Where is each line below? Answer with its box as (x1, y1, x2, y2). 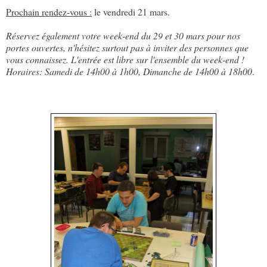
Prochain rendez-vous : (6, 5, 92, 18)
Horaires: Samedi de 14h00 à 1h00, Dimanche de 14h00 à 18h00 (6, 65, 252, 78)
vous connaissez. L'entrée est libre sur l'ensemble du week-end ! (6, 53, 244, 66)
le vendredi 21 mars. (92, 5, 170, 18)
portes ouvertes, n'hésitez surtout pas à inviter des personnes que (6, 41, 249, 54)
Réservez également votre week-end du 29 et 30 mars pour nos (6, 29, 240, 42)
